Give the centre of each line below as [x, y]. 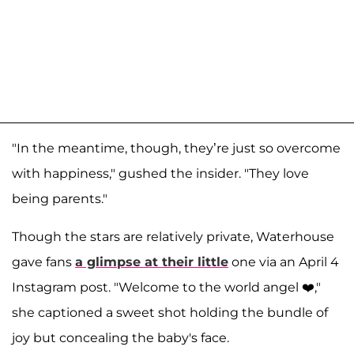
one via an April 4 [284, 262]
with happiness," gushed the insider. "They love [160, 173]
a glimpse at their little [152, 262]
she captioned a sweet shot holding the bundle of [170, 312]
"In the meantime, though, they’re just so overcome [176, 148]
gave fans [43, 262]
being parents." [60, 198]
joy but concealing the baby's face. [121, 337]
